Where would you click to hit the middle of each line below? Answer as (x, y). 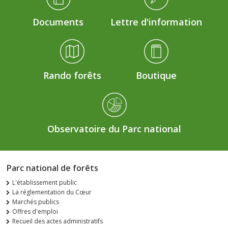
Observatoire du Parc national (114, 129)
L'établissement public (45, 182)
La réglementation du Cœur (52, 192)
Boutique (156, 75)
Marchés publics (36, 202)
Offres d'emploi (35, 211)
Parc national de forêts (52, 168)
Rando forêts (72, 75)
